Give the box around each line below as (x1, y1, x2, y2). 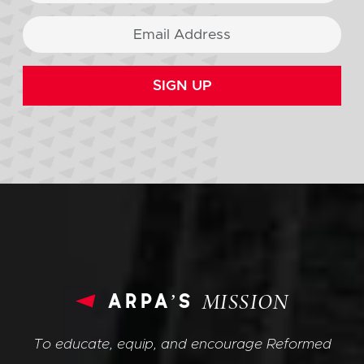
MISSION (202, 292, 289, 316)
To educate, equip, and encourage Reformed (32, 336, 331, 352)
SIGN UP (152, 78, 212, 93)
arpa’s (106, 285, 203, 317)
